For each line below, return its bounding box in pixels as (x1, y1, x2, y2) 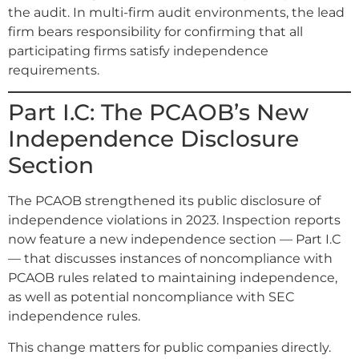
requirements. (8, 62, 99, 78)
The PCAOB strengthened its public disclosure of (8, 193, 321, 209)
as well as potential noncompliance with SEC (8, 289, 294, 305)
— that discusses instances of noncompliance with (8, 251, 333, 267)
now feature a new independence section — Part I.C (8, 232, 341, 248)
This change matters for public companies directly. (8, 339, 331, 355)
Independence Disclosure (8, 125, 299, 153)
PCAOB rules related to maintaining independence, (8, 270, 337, 286)
